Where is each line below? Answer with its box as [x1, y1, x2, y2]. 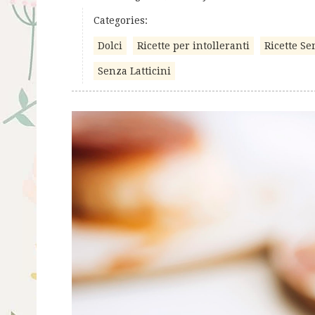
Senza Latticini [98, 65, 171, 77]
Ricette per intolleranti [137, 40, 250, 51]
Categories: [94, 15, 148, 26]
